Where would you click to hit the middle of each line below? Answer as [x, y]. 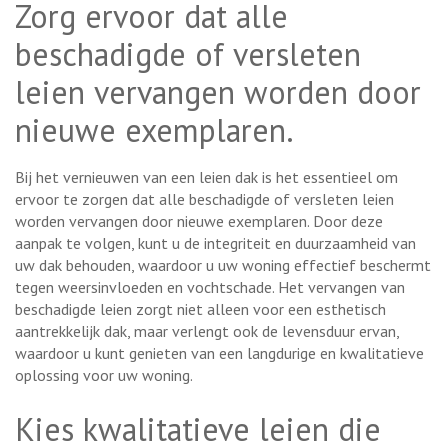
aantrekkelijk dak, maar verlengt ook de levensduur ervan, [207, 330]
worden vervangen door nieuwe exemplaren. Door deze [199, 220]
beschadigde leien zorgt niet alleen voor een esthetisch [200, 308]
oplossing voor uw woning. [104, 374]
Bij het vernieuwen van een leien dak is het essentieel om [206, 176]
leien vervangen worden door [218, 91]
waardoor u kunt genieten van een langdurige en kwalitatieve [219, 352]
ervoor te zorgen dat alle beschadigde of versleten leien [204, 198]
